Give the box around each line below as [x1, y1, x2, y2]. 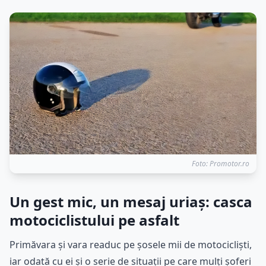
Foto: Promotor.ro [192, 159, 249, 169]
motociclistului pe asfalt [9, 210, 179, 230]
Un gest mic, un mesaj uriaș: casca [9, 192, 252, 212]
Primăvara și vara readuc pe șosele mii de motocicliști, [9, 238, 252, 252]
